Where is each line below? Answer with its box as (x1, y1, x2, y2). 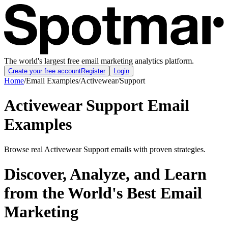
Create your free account (8, 67, 81, 75)
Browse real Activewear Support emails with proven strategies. (4, 145, 206, 154)
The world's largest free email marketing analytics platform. (4, 56, 194, 65)
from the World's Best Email (4, 183, 202, 202)
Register (81, 67, 105, 75)
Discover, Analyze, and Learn (4, 164, 207, 183)
